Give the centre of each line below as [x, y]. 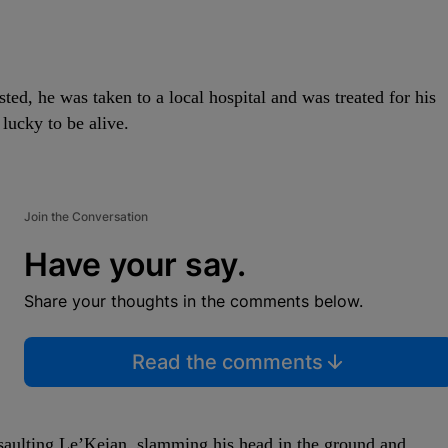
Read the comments [227, 362]
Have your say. [135, 264]
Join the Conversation [86, 216]
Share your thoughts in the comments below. [193, 301]
